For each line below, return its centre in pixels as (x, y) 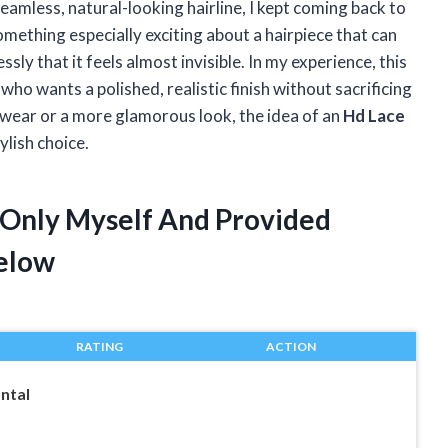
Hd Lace (374, 116)
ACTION (290, 347)
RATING (99, 347)
